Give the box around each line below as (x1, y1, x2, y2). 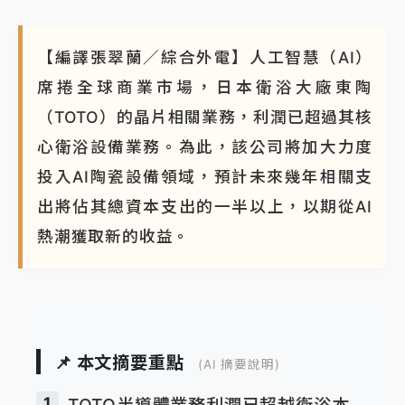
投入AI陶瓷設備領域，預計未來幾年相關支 (37, 167, 372, 187)
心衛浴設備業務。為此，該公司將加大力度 (37, 137, 372, 157)
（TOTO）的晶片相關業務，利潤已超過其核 (37, 108, 372, 127)
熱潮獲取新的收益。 (37, 227, 191, 247)
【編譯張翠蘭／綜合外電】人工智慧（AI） (37, 48, 372, 68)
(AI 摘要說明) (198, 356, 280, 372)
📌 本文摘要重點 (54, 351, 184, 373)
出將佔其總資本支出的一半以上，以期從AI (37, 197, 372, 217)
